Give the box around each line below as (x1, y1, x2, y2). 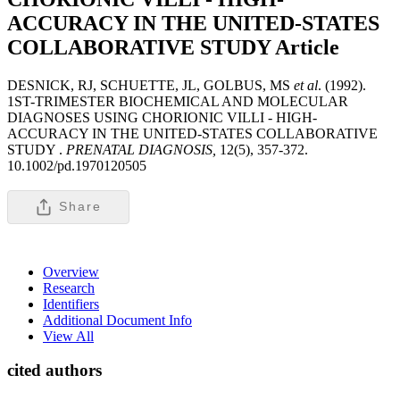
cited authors (7, 361, 102, 380)
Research (43, 279, 95, 296)
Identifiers (43, 296, 99, 312)
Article (275, 35, 339, 59)
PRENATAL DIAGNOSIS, (62, 141, 220, 157)
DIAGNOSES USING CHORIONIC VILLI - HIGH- (7, 109, 317, 125)
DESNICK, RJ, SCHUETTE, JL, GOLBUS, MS (7, 77, 294, 93)
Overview (43, 263, 99, 279)
